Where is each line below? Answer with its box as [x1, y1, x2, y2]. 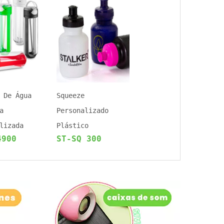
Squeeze [56, 91, 84, 99]
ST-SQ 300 [56, 134, 101, 143]
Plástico [56, 121, 88, 129]
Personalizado [56, 106, 108, 114]
